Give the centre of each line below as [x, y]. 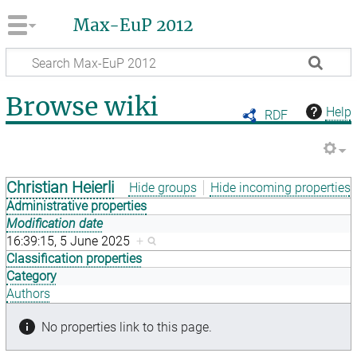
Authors [29, 294]
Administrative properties [77, 206]
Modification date [55, 224]
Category [32, 277]
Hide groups [163, 187]
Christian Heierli [61, 188]
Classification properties [75, 259]
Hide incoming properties [280, 187]
